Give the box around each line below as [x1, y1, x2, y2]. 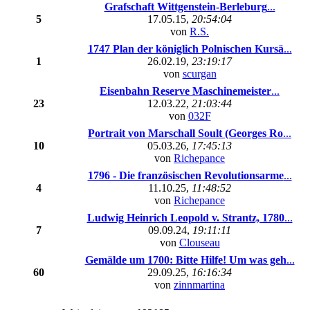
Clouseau [179, 237, 220, 248]
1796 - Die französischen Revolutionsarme [87, 170, 284, 181]
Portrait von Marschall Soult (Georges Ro [88, 127, 283, 139]
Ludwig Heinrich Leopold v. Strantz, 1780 [86, 212, 284, 224]
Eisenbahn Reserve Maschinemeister [100, 85, 271, 97]
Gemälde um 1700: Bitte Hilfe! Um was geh [84, 254, 286, 266]
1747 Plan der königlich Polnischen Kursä [87, 43, 284, 55]
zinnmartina [174, 279, 225, 291]
